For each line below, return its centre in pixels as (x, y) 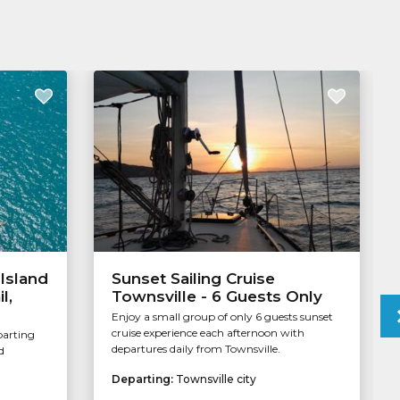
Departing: (143, 379)
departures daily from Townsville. (196, 349)
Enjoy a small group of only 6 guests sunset (222, 317)
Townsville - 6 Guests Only (217, 297)
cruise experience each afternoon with (208, 333)
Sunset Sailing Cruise (193, 279)
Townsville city (216, 379)
